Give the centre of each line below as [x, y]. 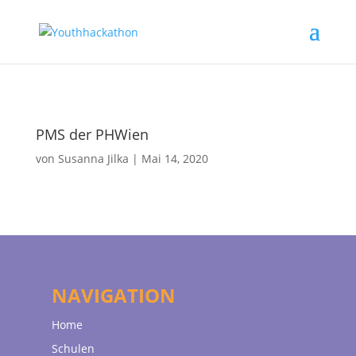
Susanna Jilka [93, 159]
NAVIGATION [113, 295]
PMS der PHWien [92, 134]
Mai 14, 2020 [174, 159]
